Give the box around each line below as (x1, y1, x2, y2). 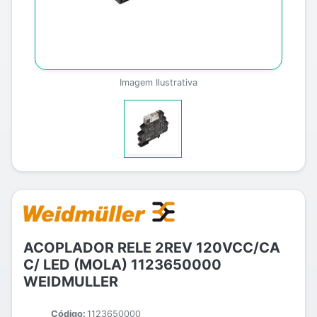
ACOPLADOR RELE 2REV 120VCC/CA (23, 239, 280, 256)
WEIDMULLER (23, 273, 118, 290)
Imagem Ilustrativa (120, 77, 197, 88)
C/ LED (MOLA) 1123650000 (23, 256, 221, 273)
